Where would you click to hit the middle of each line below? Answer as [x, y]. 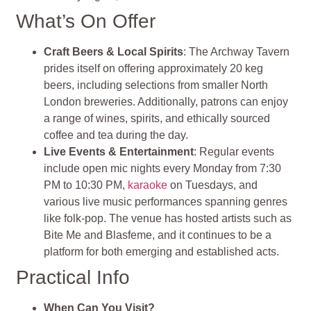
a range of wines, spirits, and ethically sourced [157, 119]
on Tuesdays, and [213, 185]
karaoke [148, 185]
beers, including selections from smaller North [156, 85]
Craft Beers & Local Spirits [114, 52]
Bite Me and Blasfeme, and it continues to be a [158, 235]
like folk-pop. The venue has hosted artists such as [168, 219]
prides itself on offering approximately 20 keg [154, 69]
